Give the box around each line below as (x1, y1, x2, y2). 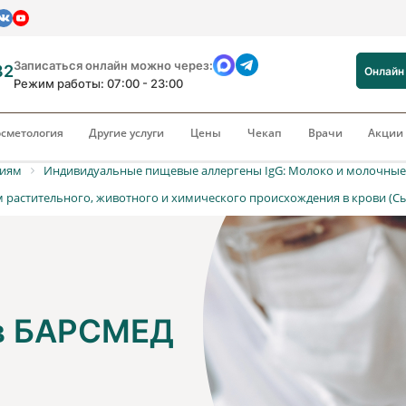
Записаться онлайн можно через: (13, 56, 213, 73)
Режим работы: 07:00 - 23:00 (13, 75, 183, 92)
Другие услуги (89, 125, 165, 140)
